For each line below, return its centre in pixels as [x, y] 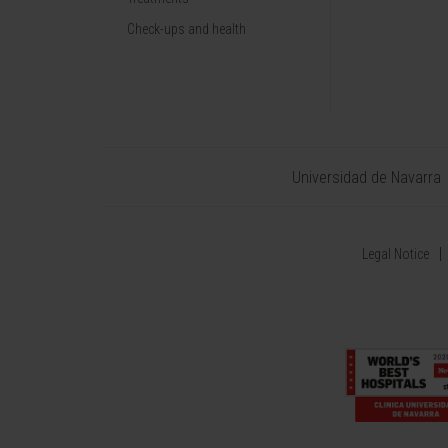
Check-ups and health [186, 29]
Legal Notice [395, 254]
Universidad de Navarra [366, 177]
